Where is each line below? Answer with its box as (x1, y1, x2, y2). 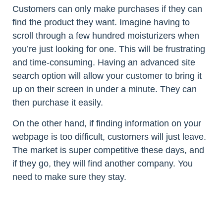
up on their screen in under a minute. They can (12, 84, 197, 94)
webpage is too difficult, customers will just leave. (12, 131, 206, 142)
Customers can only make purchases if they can (12, 3, 202, 14)
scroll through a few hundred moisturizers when (12, 30, 199, 41)
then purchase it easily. (12, 97, 103, 108)
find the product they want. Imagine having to (12, 17, 190, 27)
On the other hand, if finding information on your (12, 118, 201, 128)
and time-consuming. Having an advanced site (12, 57, 195, 67)
